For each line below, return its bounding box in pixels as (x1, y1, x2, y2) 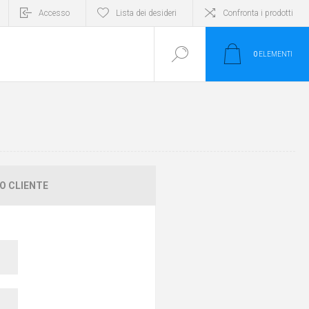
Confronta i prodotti (223, 8, 293, 18)
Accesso (39, 8, 70, 18)
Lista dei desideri (116, 8, 177, 18)
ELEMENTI (257, 50, 292, 58)
